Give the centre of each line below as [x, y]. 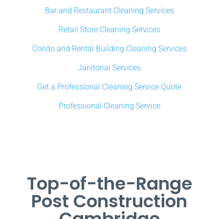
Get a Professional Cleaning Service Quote [109, 87]
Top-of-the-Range [109, 184]
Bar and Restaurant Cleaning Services [109, 11]
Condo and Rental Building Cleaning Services [109, 49]
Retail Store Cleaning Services [109, 30]
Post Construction [109, 201]
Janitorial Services [109, 68]
